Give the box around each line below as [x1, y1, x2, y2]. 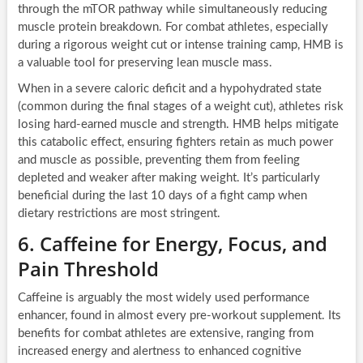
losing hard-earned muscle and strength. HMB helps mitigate [17, 118, 339, 131]
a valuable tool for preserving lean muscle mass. [17, 57, 272, 70]
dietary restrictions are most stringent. [17, 207, 220, 220]
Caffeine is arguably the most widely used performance [17, 292, 310, 305]
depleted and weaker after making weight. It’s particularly [17, 172, 320, 185]
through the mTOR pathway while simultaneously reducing [17, 3, 327, 16]
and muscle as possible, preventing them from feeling [17, 154, 300, 167]
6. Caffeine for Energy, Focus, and [17, 230, 327, 258]
